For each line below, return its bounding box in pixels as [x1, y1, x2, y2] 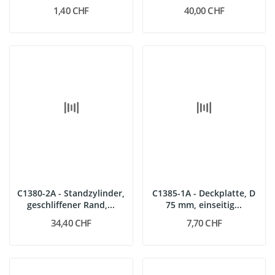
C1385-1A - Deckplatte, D [152, 187, 256, 199]
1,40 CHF [53, 4, 89, 17]
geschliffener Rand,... [27, 198, 115, 211]
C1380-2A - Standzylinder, [17, 187, 125, 199]
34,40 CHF [51, 216, 91, 229]
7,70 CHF [186, 216, 222, 229]
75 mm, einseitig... [166, 198, 242, 211]
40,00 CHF [184, 4, 224, 17]
